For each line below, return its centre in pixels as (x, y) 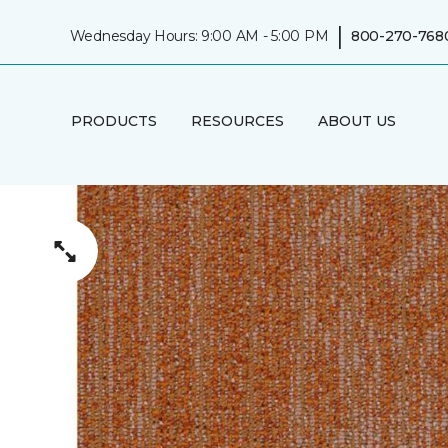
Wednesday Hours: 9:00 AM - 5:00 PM (199, 35)
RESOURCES (237, 120)
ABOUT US (356, 120)
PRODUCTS (113, 120)
